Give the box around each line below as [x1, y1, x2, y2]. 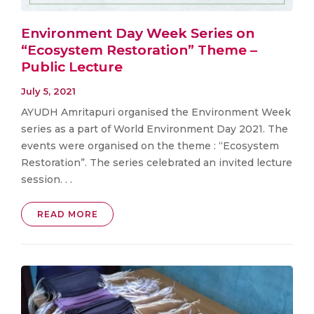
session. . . [21, 173, 72, 186]
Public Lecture [21, 58, 123, 75]
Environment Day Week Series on [21, 25, 254, 41]
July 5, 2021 [21, 86, 76, 97]
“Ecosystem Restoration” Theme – [21, 41, 257, 58]
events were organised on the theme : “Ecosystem [21, 139, 279, 153]
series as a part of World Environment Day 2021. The [21, 123, 288, 136]
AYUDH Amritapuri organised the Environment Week [21, 106, 291, 119]
